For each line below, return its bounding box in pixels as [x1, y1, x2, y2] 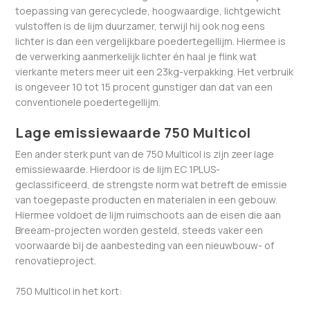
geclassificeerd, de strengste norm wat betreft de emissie [15, 177, 288, 191]
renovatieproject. [15, 253, 97, 267]
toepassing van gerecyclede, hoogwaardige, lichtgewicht [15, 4, 282, 18]
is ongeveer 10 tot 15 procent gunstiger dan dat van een [15, 80, 273, 94]
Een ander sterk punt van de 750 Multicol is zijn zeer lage [15, 147, 275, 161]
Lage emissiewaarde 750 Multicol [15, 122, 251, 142]
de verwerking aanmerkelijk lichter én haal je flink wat [15, 50, 257, 64]
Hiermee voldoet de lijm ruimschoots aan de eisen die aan [15, 208, 282, 221]
